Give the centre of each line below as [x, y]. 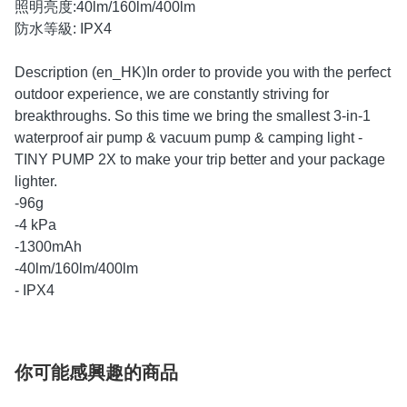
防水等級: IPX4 [63, 29]
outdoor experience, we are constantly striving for [172, 94]
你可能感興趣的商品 [96, 373]
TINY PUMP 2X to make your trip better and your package [200, 160]
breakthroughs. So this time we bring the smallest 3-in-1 [193, 116]
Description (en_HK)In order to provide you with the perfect [203, 73]
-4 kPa [37, 225]
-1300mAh [50, 247]
